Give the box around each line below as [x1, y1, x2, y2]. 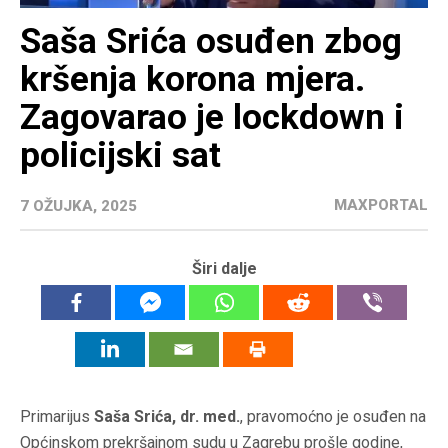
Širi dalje [191, 259, 257, 279]
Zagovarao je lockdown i [20, 97, 404, 139]
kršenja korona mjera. [20, 59, 365, 101]
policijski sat [20, 135, 221, 177]
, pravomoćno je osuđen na [240, 407, 426, 427]
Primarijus [20, 407, 94, 427]
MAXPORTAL [334, 196, 428, 215]
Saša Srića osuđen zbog [20, 21, 402, 63]
